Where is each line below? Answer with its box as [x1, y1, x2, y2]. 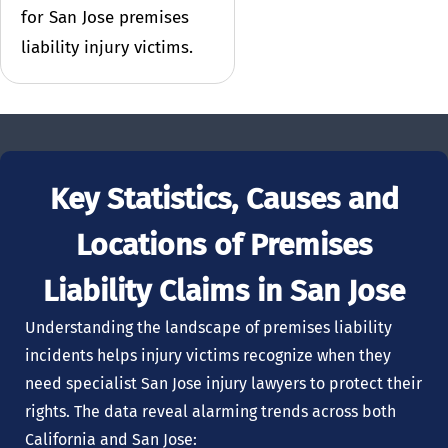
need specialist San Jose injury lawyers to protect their [25, 373, 422, 393]
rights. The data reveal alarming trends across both [25, 401, 396, 421]
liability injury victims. [21, 36, 193, 58]
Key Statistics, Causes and [49, 180, 399, 217]
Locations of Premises [76, 226, 372, 263]
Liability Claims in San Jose [43, 272, 405, 309]
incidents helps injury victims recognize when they [25, 345, 391, 365]
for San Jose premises [21, 6, 189, 28]
